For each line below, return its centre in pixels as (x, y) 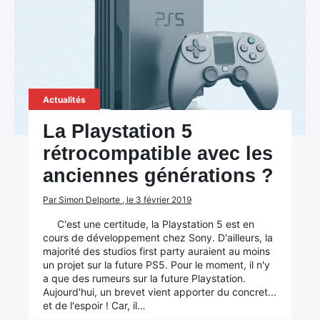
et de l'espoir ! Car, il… (95, 305)
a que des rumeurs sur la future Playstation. (145, 278)
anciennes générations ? (159, 176)
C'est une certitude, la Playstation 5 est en (156, 224)
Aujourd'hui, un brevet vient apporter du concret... (160, 292)
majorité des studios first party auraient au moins (157, 251)
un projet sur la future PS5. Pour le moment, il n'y (157, 265)
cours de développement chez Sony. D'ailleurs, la (158, 237)
